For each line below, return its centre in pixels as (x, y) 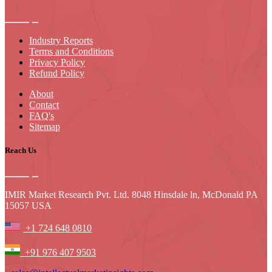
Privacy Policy (57, 62)
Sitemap (45, 126)
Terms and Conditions (71, 51)
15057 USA (28, 206)
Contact (44, 104)
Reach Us (21, 150)
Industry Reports (61, 40)
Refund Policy (57, 73)
